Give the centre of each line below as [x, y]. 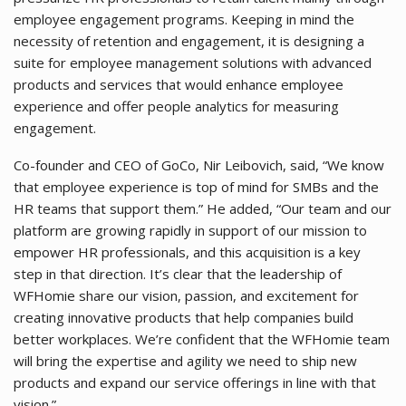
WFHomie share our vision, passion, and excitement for [186, 295]
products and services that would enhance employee [179, 84]
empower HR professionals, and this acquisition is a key [187, 251]
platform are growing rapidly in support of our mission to [190, 230]
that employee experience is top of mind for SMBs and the [196, 186]
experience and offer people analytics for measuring [176, 106]
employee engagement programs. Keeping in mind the [184, 19]
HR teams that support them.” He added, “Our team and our [203, 208]
